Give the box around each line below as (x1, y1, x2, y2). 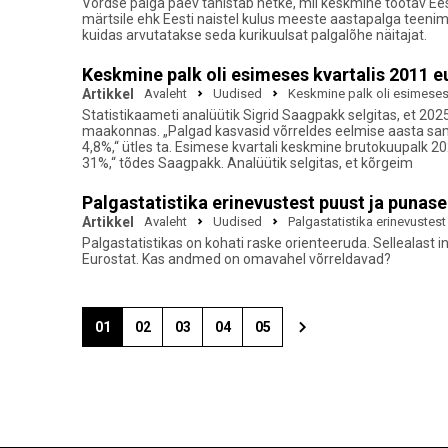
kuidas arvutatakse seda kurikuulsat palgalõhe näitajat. (82, 27, 427, 43)
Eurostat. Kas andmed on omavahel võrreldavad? (82, 251, 391, 267)
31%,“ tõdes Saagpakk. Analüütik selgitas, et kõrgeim (82, 155, 413, 171)
